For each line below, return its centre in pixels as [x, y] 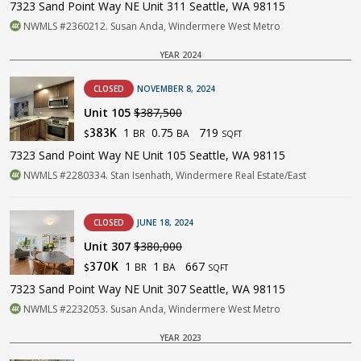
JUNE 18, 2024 [165, 222]
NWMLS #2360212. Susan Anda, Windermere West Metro [151, 26]
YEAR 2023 [180, 337]
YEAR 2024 [180, 54]
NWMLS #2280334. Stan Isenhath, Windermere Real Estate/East [164, 175]
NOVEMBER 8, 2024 [176, 88]
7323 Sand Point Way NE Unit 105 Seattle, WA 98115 [147, 155]
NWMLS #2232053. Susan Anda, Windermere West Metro [151, 309]
